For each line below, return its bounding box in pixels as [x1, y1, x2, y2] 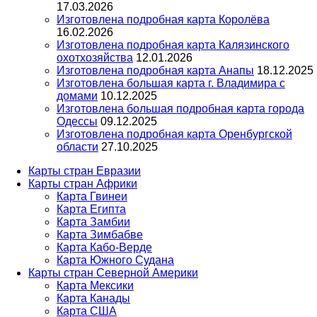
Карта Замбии [57, 216, 130, 229]
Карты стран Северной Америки [28, 267, 198, 279]
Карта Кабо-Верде [57, 241, 152, 254]
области [57, 141, 98, 154]
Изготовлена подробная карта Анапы [57, 64, 254, 77]
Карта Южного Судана [57, 254, 174, 267]
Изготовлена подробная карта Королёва [57, 13, 270, 26]
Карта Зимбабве [57, 229, 143, 241]
